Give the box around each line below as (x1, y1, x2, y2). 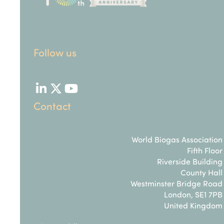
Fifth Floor (187, 145, 223, 156)
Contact (33, 98, 71, 113)
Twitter (55, 85, 92, 101)
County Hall (180, 167, 223, 178)
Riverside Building (157, 156, 223, 167)
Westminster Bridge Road (130, 178, 223, 189)
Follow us (33, 45, 77, 60)
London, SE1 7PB (164, 189, 223, 200)
